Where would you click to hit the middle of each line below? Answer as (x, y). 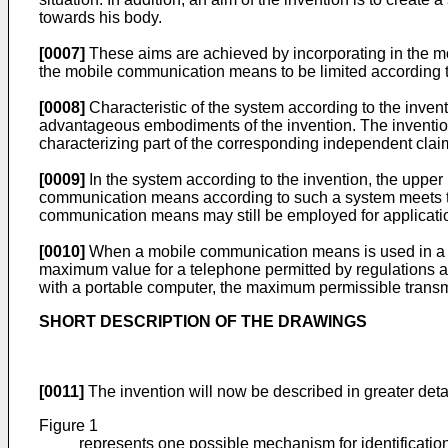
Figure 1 (68, 425)
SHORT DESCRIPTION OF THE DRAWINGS (203, 321)
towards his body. (100, 17)
